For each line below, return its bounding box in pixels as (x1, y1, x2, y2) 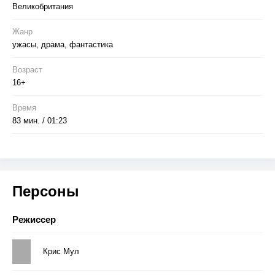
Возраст (12, 64, 42, 74)
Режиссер (12, 214, 56, 225)
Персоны (12, 182, 79, 199)
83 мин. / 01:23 (12, 115, 67, 125)
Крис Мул (43, 246, 79, 256)
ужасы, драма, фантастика (12, 39, 113, 49)
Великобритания (12, 1, 73, 11)
